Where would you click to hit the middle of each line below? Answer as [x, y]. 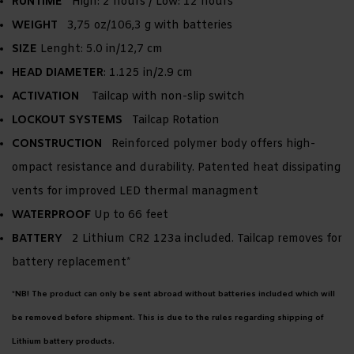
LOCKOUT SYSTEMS [67, 121]
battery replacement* [71, 263]
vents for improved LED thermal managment [135, 192]
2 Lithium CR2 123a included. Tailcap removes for [202, 239]
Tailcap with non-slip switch [162, 97]
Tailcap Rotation [171, 121]
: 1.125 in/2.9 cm [148, 73]
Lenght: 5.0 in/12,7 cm [102, 50]
